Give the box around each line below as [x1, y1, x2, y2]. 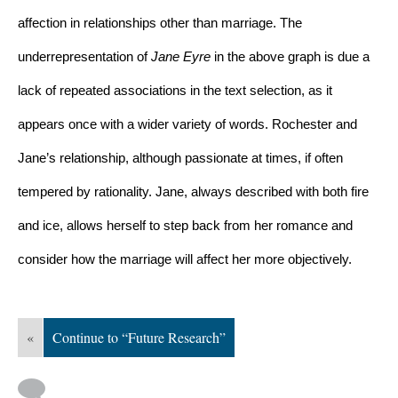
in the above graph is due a [214, 49, 370, 64]
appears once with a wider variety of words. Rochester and [18, 116, 357, 131]
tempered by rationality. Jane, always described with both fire [18, 184, 369, 199]
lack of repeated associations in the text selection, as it [18, 83, 332, 98]
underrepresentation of [18, 49, 151, 64]
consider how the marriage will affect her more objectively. [18, 251, 355, 267]
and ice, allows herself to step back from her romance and [18, 218, 353, 233]
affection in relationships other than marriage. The [18, 15, 302, 30]
